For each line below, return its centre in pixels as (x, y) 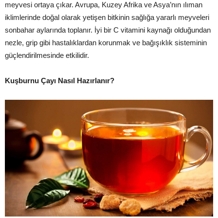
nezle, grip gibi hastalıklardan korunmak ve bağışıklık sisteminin (106, 43)
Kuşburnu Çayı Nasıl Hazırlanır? (60, 81)
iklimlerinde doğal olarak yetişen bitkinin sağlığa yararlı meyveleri (107, 17)
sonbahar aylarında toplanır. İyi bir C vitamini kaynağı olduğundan (108, 30)
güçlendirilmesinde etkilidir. (47, 55)
